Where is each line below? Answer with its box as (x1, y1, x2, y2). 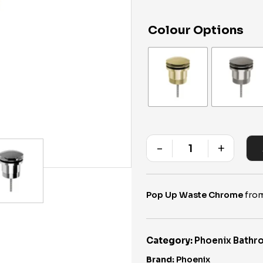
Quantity (189, 151, 225, 161)
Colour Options (148, 23, 244, 38)
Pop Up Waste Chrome (146, 190, 243, 200)
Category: (146, 235, 193, 246)
